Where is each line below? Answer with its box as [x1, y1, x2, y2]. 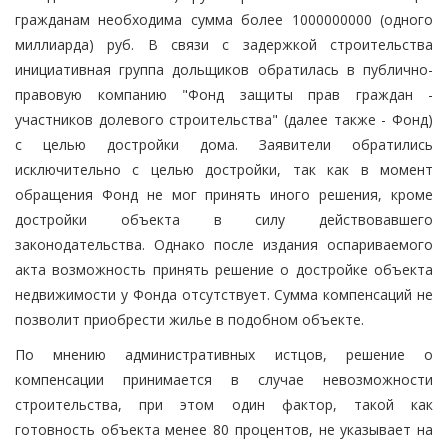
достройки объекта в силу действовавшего [15, 209, 433, 229]
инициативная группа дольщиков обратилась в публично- [15, 59, 433, 79]
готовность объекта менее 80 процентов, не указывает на [15, 419, 433, 439]
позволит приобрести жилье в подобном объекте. [15, 309, 364, 329]
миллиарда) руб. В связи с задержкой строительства [15, 34, 433, 54]
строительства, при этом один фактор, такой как [15, 394, 433, 414]
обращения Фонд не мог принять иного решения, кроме [15, 184, 433, 204]
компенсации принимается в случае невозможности [15, 369, 433, 389]
